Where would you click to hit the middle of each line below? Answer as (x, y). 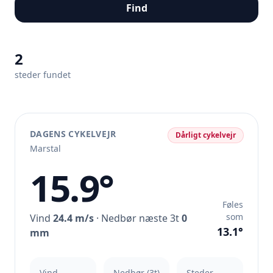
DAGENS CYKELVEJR (73, 134)
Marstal (45, 148)
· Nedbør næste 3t (138, 218)
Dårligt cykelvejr (206, 135)
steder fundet (43, 75)
